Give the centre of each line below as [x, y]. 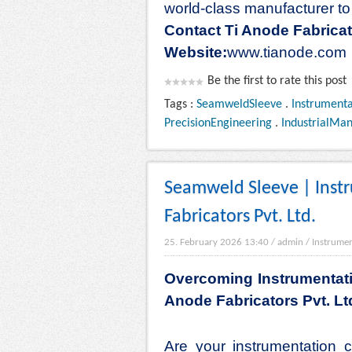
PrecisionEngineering [218, 124]
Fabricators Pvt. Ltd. [240, 217]
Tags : [180, 105]
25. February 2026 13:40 [216, 243]
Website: [196, 53]
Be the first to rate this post [277, 81]
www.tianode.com [287, 53]
